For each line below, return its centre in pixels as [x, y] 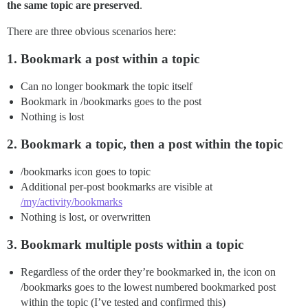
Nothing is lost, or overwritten [86, 217]
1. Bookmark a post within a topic [103, 59]
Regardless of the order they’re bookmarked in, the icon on [148, 272]
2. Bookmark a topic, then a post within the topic [145, 144]
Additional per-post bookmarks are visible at [117, 187]
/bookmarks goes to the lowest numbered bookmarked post [148, 287]
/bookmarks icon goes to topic [86, 172]
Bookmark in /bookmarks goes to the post [111, 102]
